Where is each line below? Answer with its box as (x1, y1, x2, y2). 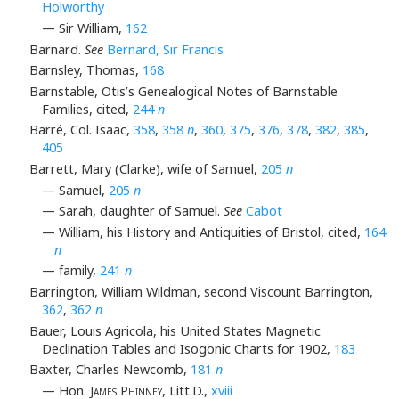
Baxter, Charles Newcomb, (28, 361, 191, 379)
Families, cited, (42, 100, 133, 118)
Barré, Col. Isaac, (28, 121, 134, 139)
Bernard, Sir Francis (106, 40, 224, 58)
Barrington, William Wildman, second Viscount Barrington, (28, 283, 373, 301)
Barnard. (28, 40, 85, 58)
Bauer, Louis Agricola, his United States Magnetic (28, 322, 321, 339)
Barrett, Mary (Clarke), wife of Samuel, (28, 160, 261, 178)
